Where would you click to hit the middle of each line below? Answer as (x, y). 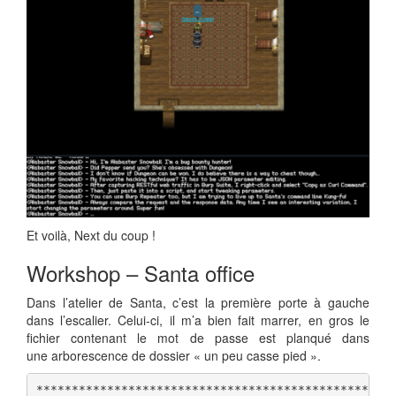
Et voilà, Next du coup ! (91, 235)
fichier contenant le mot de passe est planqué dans (198, 337)
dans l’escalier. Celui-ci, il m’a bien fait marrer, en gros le (198, 320)
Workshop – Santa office (141, 272)
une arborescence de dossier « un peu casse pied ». (174, 355)
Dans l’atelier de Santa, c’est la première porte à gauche (198, 302)
